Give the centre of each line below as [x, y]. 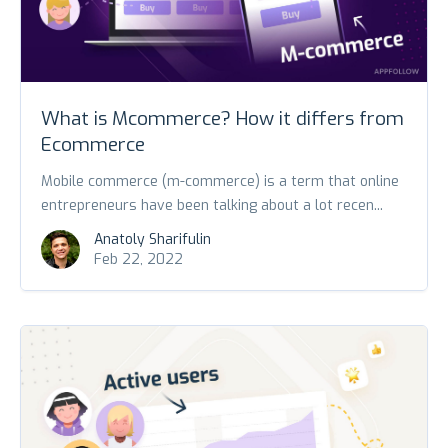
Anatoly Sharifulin [152, 239]
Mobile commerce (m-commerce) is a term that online [220, 181]
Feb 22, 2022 [138, 259]
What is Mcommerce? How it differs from [222, 118]
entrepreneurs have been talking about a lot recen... [212, 205]
